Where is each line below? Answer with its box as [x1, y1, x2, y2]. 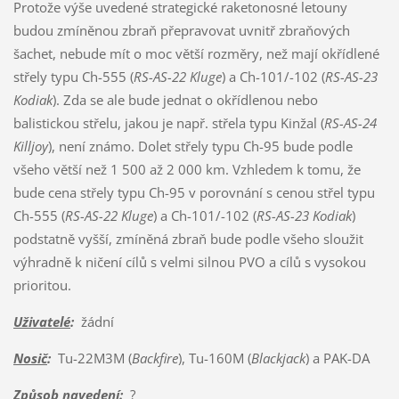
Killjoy [12, 136, 48, 155]
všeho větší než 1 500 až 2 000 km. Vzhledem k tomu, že [12, 159, 361, 178]
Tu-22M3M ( [50, 348, 132, 367]
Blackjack [250, 348, 305, 367]
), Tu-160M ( [177, 348, 251, 367]
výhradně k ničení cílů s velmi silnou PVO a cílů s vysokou [12, 252, 366, 271]
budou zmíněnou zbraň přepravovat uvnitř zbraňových [12, 20, 350, 39]
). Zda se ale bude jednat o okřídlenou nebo [52, 90, 318, 109]
